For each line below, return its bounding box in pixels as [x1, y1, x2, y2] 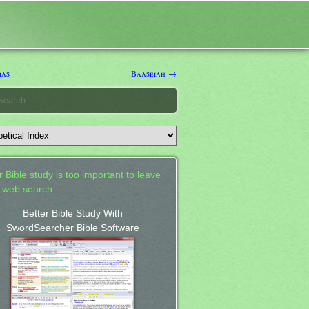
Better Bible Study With [22, 208, 123, 219]
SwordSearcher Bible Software [6, 222, 139, 233]
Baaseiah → [131, 67, 177, 79]
